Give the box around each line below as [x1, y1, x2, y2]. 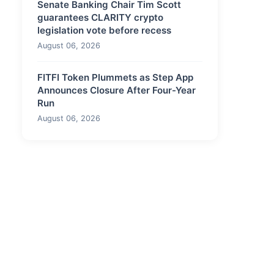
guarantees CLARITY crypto [37, 12, 163, 23]
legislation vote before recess [37, 24, 171, 36]
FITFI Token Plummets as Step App [37, 72, 193, 83]
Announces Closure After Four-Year [37, 84, 196, 96]
